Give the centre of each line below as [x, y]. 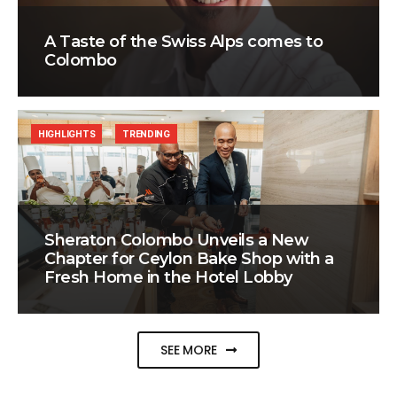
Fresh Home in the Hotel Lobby [168, 278]
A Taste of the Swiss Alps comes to [184, 42]
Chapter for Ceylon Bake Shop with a [189, 259]
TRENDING [146, 134]
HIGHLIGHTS [67, 134]
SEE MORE [189, 350]
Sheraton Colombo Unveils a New [177, 241]
